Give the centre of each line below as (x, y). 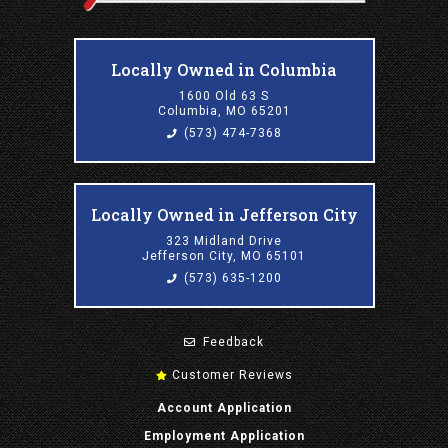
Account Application (224, 407)
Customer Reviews (230, 374)
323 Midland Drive (224, 240)
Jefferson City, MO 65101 (224, 255)
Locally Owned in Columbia (224, 69)
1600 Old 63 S (224, 95)
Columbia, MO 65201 (224, 110)
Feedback (231, 341)
